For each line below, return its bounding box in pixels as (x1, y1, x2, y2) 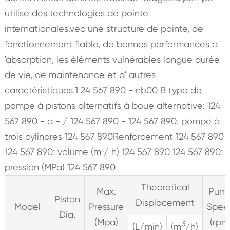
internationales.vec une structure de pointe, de (4, 23, 203, 34)
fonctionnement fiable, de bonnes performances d (4, 38, 218, 49)
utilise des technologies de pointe (4, 7, 148, 18)
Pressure (88, 201, 124, 212)
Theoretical (141, 181, 189, 193)
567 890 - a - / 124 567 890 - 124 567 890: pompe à (4, 115, 220, 126)
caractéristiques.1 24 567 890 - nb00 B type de (4, 84, 202, 95)
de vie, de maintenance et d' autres (4, 69, 156, 80)
